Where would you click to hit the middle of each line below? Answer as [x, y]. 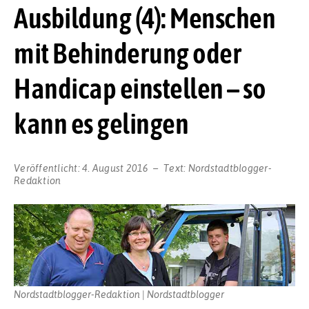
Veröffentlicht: [48, 168]
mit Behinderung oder [128, 53]
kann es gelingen [101, 123]
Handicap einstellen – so [140, 88]
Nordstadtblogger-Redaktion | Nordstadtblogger [119, 293]
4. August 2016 [116, 168]
